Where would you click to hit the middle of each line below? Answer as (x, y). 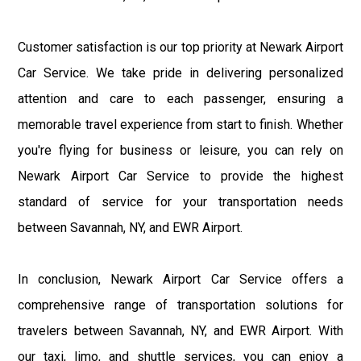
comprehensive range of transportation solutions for (180, 305)
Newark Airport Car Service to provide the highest (180, 176)
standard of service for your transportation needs (180, 201)
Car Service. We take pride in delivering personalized (180, 73)
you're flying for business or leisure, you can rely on (180, 150)
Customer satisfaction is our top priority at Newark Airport (180, 47)
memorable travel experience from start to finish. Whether (180, 124)
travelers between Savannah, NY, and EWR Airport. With (180, 330)
